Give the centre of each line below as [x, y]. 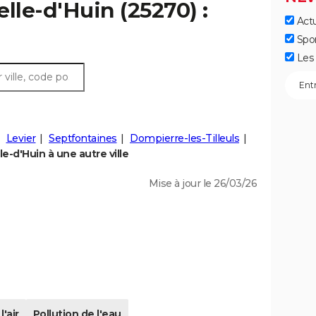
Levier [21, 139]
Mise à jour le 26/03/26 [202, 184]
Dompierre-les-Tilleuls [184, 139]
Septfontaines [83, 139]
